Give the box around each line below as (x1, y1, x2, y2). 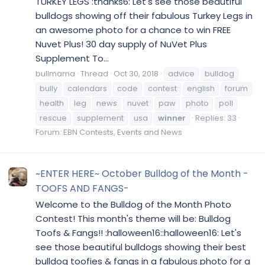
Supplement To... (35, 51, 109, 64)
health (40, 98, 64, 109)
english (187, 83, 215, 95)
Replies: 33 (195, 112, 237, 124)
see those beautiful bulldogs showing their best (35, 241, 246, 254)
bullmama (35, 68, 75, 80)
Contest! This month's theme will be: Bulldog (35, 212, 231, 225)
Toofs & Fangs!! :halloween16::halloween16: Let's (35, 227, 241, 240)
